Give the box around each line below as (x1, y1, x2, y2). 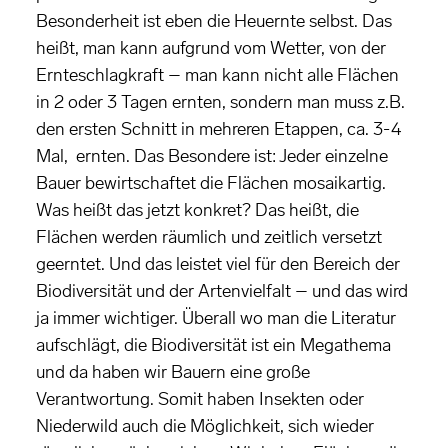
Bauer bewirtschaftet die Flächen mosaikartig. (36, 172, 386, 195)
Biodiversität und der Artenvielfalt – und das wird (36, 280, 408, 303)
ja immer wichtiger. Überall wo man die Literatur (36, 307, 396, 330)
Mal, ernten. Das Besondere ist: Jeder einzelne (36, 145, 388, 168)
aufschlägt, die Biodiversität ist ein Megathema (36, 334, 391, 357)
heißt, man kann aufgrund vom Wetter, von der (36, 37, 386, 60)
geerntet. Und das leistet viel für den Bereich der (36, 253, 400, 276)
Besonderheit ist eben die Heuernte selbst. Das (36, 10, 392, 33)
